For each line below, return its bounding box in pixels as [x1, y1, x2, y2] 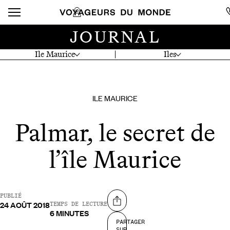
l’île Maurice [49, 145, 181, 175]
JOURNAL [70, 27, 160, 47]
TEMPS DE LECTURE [50, 200, 107, 208]
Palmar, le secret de [15, 118, 215, 148]
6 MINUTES [50, 208, 89, 219]
